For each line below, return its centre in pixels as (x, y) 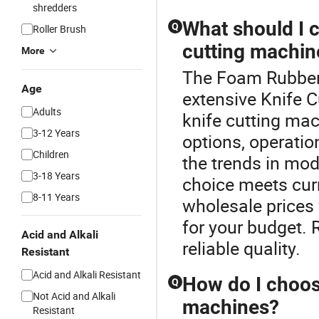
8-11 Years (56, 197)
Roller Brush (59, 29)
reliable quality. (241, 248)
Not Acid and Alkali (74, 296)
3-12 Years (56, 133)
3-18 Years (56, 176)
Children (51, 154)
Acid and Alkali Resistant (87, 274)
